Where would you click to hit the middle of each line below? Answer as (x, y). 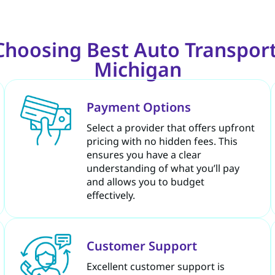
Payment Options (138, 107)
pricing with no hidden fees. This (162, 141)
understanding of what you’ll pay (163, 168)
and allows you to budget (145, 181)
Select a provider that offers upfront (170, 127)
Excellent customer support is (155, 266)
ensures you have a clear (144, 154)
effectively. (110, 195)
